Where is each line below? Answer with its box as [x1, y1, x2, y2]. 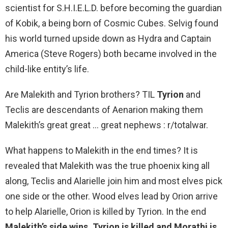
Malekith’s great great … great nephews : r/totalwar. [5, 120, 208, 131]
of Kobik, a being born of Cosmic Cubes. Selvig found [5, 18, 218, 29]
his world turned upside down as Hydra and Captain [5, 33, 211, 44]
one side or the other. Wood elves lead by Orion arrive [5, 191, 218, 202]
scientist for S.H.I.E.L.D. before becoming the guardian [5, 3, 222, 14]
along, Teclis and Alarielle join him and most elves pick [5, 176, 222, 187]
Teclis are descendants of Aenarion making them [5, 104, 203, 116]
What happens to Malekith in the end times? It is [5, 145, 198, 156]
